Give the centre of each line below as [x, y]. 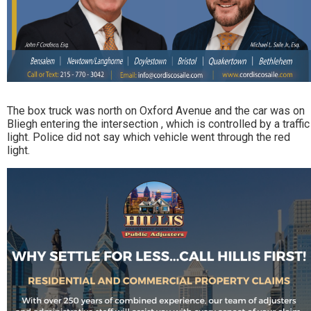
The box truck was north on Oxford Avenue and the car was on [156, 110]
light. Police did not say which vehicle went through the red [149, 137]
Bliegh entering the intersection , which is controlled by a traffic [158, 124]
